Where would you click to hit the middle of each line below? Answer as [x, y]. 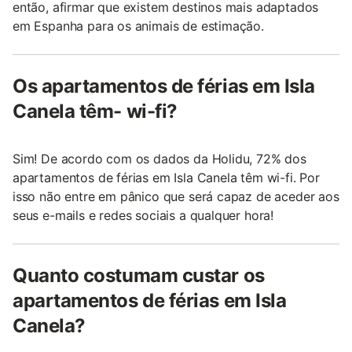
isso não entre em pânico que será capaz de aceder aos [176, 196]
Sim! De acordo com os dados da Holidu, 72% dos [159, 159]
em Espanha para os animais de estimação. [138, 26]
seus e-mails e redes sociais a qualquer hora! [143, 215]
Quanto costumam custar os [139, 275]
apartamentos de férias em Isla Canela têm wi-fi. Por [166, 178]
